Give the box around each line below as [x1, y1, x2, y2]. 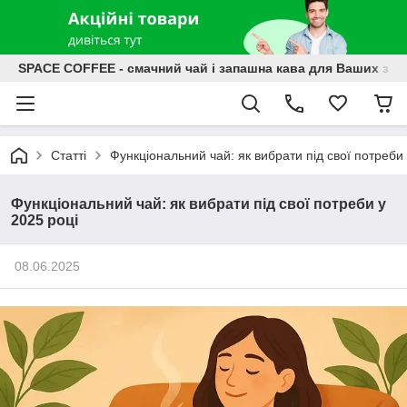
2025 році [11, 213, 78, 228]
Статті [51, 148, 86, 163]
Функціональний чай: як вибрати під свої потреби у [11, 196, 386, 212]
